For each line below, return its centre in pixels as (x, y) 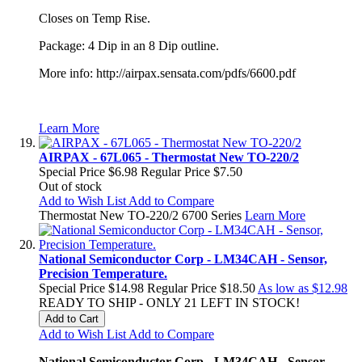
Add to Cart (72, 318)
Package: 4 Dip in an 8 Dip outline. (129, 45)
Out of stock (70, 186)
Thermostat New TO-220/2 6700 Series (142, 215)
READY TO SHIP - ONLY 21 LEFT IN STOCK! (169, 302)
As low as (283, 288)
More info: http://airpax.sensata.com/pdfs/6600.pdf (167, 73)
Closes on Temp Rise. (95, 18)
